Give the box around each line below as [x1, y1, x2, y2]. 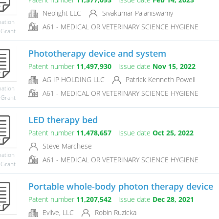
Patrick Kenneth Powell [123, 75, 196, 85]
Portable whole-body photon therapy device [28, 180, 213, 193]
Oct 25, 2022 [152, 128, 194, 138]
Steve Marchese [40, 141, 92, 151]
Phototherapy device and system [28, 47, 166, 60]
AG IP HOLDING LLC [40, 75, 105, 85]
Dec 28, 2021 [152, 195, 194, 204]
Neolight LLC [40, 8, 81, 18]
